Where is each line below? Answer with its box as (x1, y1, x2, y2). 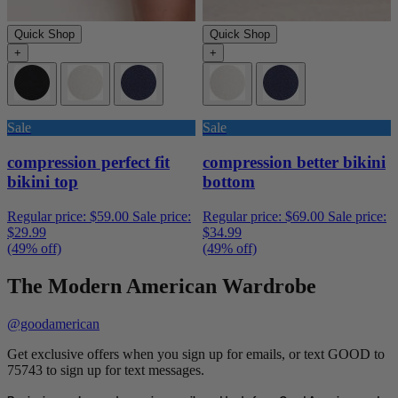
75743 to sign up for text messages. (7, 362, 204, 378)
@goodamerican (7, 315, 99, 331)
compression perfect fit (7, 153, 170, 171)
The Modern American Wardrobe (7, 274, 316, 298)
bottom (203, 172, 255, 191)
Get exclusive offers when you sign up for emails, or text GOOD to (7, 346, 385, 362)
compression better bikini (203, 153, 386, 171)
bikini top (7, 172, 78, 191)
